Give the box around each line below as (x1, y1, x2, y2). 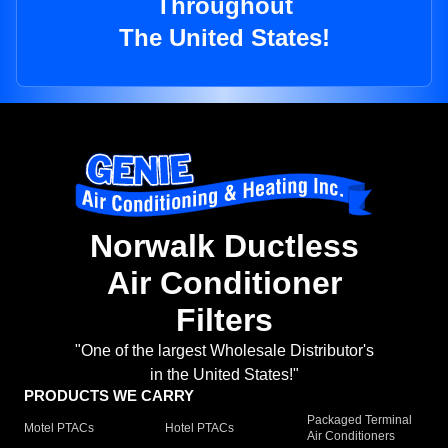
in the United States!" (149, 366, 299, 384)
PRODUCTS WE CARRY (24, 387, 194, 405)
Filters (175, 302, 273, 339)
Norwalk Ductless (89, 228, 359, 265)
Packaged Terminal (306, 413, 412, 428)
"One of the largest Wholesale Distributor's (74, 342, 374, 360)
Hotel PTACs (165, 421, 235, 436)
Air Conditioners (306, 429, 395, 444)
